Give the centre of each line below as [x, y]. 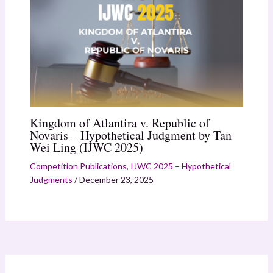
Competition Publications [78, 166]
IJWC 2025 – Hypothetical [180, 166]
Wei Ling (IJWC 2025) [86, 147]
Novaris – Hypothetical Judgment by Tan [130, 135]
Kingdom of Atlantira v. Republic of [119, 123]
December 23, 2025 [116, 180]
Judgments [51, 180]
